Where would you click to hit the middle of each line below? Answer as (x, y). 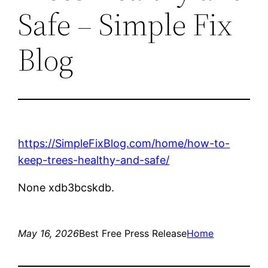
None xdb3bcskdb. (66, 187)
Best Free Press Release (133, 233)
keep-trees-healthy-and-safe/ (94, 160)
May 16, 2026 (49, 233)
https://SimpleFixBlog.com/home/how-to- (124, 143)
